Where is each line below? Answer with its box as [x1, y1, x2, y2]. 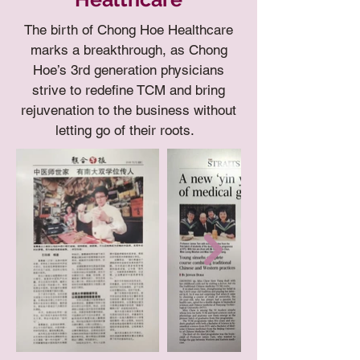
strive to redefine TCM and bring [32, 81, 225, 98]
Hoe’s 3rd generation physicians [33, 61, 224, 78]
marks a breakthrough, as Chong [30, 41, 227, 58]
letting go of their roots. [55, 121, 202, 138]
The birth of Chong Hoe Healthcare [24, 21, 233, 38]
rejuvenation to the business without [21, 101, 236, 118]
